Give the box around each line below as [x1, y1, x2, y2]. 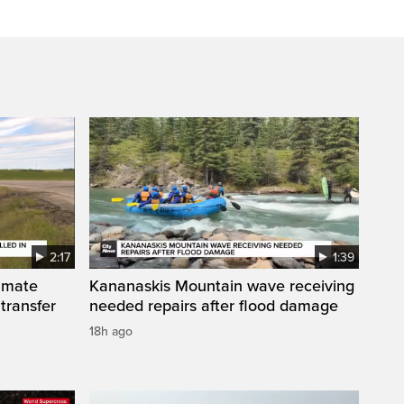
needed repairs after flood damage [89, 296, 338, 317]
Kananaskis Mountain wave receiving [89, 276, 354, 297]
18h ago [89, 324, 133, 340]
